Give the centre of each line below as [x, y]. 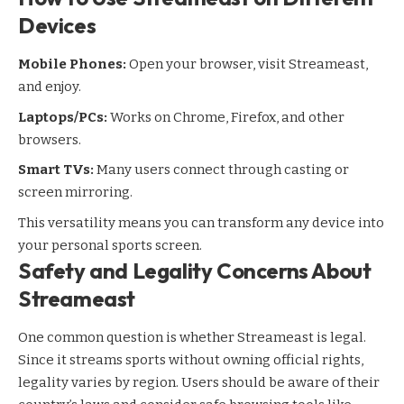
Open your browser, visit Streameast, [247, 64]
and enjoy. [50, 87]
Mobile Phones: [72, 64]
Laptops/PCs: [63, 117]
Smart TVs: [56, 170]
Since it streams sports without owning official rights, [191, 360]
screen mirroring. [75, 193]
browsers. [50, 139]
